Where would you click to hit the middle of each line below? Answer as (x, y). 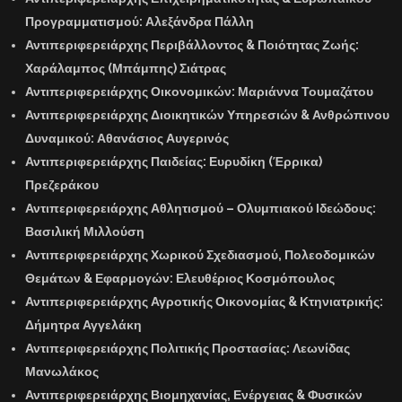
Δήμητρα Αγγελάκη (83, 324)
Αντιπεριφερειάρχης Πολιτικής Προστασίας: (159, 348)
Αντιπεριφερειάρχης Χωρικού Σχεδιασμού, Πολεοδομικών (200, 254)
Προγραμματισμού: (85, 21)
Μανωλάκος (62, 371)
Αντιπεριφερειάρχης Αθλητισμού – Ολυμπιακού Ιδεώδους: (201, 208)
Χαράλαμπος (65, 68)
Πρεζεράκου (62, 184)
